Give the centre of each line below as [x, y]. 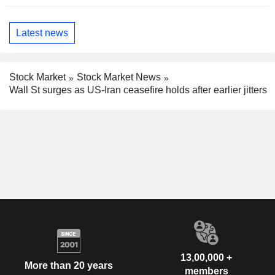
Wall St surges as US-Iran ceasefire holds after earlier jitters [138, 90]
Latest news [42, 33]
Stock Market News [119, 77]
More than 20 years [69, 265]
